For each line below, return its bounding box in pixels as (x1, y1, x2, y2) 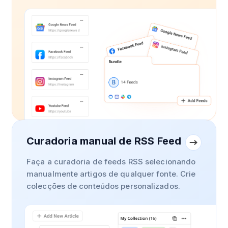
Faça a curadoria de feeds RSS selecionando (26, 157, 196, 167)
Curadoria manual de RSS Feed (26, 135, 182, 148)
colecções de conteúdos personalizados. (26, 181, 180, 191)
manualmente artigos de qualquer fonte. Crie (26, 169, 196, 179)
